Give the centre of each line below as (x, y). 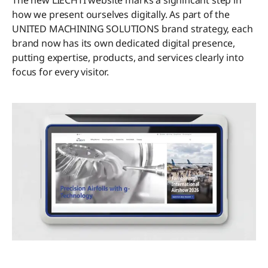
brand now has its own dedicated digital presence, (124, 43)
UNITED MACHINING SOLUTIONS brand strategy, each (133, 29)
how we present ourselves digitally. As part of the (121, 14)
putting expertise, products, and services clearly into (128, 57)
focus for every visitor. (61, 72)
